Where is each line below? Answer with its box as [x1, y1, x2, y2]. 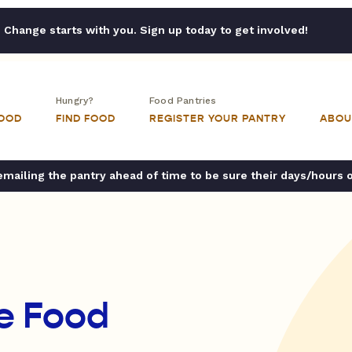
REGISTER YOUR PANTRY [149, 112, 286, 125]
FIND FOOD [56, 112, 115, 125]
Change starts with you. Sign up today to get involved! [3, 24, 308, 36]
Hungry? [56, 95, 94, 106]
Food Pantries [149, 95, 217, 106]
